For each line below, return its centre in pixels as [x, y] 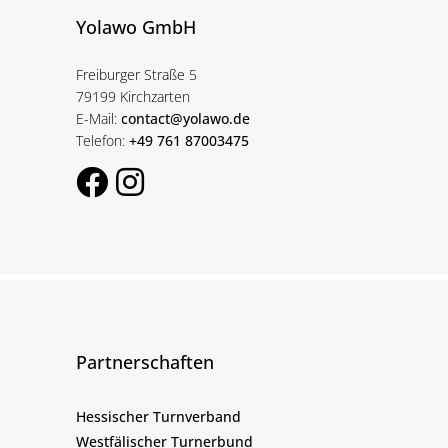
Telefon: [102, 141]
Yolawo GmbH [136, 27]
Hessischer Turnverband [158, 417]
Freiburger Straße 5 [136, 75]
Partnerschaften [145, 362]
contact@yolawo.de [185, 119]
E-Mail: [98, 119]
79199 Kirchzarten [133, 97]
